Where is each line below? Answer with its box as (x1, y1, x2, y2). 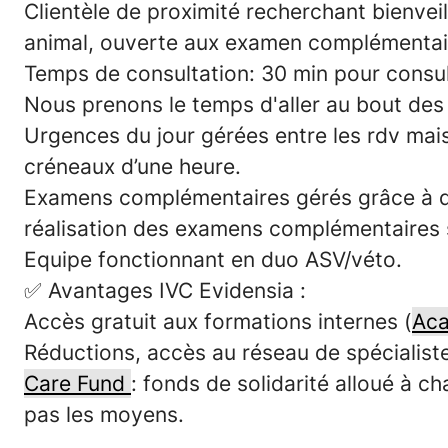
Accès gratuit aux (24, 309, 204, 334)
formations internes (204, 309, 398, 334)
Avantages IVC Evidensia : (48, 278, 306, 303)
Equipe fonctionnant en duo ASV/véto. (24, 247, 402, 272)
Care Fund (24, 371, 131, 396)
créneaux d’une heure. (24, 154, 241, 179)
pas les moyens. (24, 402, 184, 427)
